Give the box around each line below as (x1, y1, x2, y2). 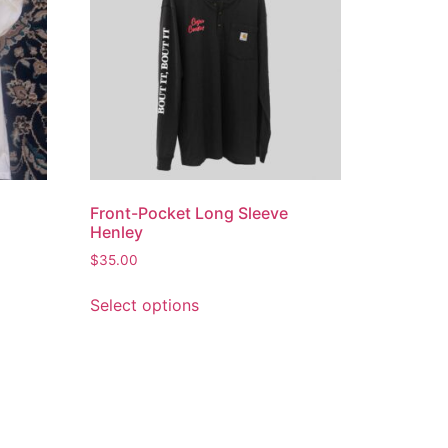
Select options (90, 295, 200, 316)
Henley (90, 222, 144, 243)
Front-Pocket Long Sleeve (90, 203, 289, 224)
